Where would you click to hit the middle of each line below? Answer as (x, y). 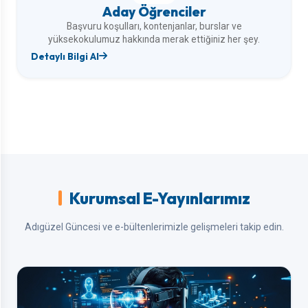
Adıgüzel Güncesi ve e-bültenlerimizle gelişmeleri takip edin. (154, 227)
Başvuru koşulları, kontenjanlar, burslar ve (154, 26)
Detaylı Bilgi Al (65, 56)
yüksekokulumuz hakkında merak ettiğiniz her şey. (154, 39)
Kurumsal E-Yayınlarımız (159, 198)
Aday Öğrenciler (154, 11)
